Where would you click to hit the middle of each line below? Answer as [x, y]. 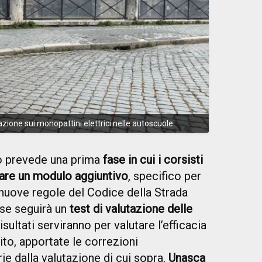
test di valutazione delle [131, 208]
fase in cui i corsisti [153, 159]
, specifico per [165, 176]
